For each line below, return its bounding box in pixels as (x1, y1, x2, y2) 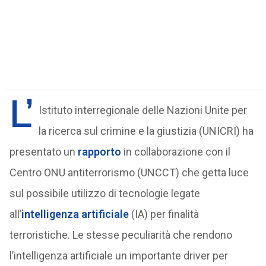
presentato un (9, 145, 78, 158)
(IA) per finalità (128, 208, 199, 220)
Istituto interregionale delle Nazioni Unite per (38, 104, 247, 116)
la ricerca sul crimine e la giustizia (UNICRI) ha (38, 125, 254, 137)
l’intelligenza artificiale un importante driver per (9, 249, 228, 262)
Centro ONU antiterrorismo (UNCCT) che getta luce (9, 166, 249, 179)
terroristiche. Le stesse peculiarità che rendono (9, 229, 232, 241)
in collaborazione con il (123, 145, 230, 158)
